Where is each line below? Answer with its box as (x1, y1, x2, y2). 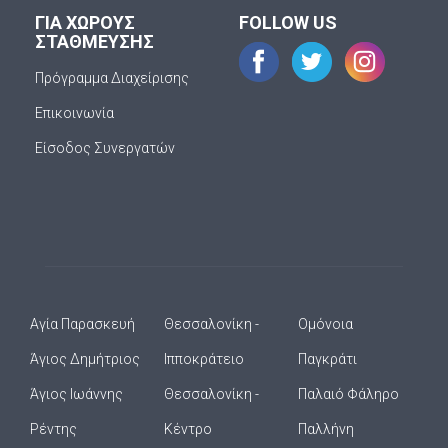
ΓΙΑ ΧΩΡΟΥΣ (35, 12, 135, 33)
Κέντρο (164, 421, 212, 437)
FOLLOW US (239, 12, 337, 33)
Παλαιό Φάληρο (298, 386, 399, 402)
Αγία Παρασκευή (30, 316, 135, 332)
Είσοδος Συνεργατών (35, 140, 175, 156)
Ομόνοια (298, 316, 353, 332)
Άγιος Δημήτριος (30, 351, 140, 367)
